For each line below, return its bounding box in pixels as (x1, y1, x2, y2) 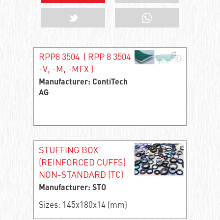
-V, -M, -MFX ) (38, 63, 93, 74)
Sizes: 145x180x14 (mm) (38, 199, 127, 210)
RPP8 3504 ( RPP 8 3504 (38, 51, 131, 62)
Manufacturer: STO (38, 184, 106, 192)
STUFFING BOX (38, 144, 98, 155)
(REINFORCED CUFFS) (38, 156, 126, 167)
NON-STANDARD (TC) (38, 168, 123, 180)
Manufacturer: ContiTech (38, 79, 128, 86)
